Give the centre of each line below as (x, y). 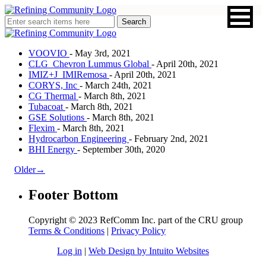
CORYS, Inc (54, 85)
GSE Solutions (58, 117)
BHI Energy (53, 149)
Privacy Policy (138, 230)
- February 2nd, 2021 (169, 139)
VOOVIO (49, 53)
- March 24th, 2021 (116, 85)
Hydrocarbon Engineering (79, 139)
